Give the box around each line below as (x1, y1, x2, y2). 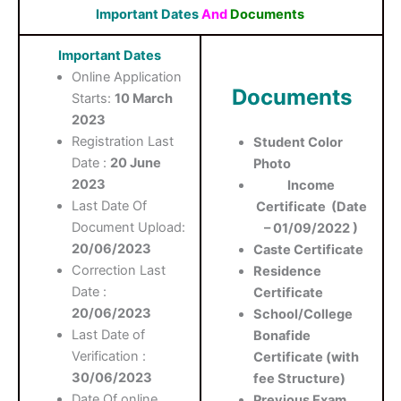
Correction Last (72, 261, 166, 278)
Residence (253, 263, 322, 280)
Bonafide (253, 328, 311, 345)
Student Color (253, 134, 344, 151)
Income (287, 177, 336, 194)
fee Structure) (253, 371, 346, 388)
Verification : (72, 347, 147, 364)
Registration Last (72, 132, 175, 149)
